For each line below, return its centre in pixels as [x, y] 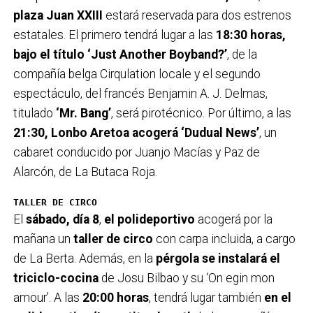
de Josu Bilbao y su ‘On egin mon [188, 278]
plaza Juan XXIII [59, 15]
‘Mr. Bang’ [83, 113]
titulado [34, 113]
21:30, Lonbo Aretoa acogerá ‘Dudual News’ [136, 132]
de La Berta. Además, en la [84, 258]
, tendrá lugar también [206, 297]
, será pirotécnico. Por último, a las [201, 113]
